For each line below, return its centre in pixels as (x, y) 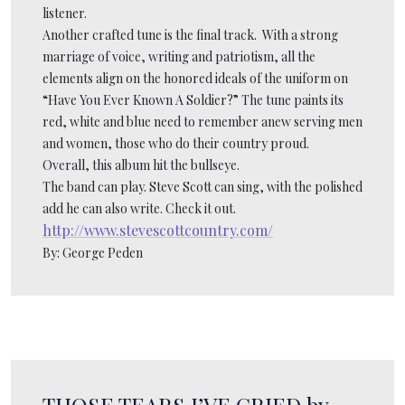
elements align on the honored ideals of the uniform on (195, 78)
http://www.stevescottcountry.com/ (158, 230)
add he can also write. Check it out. (139, 208)
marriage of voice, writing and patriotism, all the (179, 56)
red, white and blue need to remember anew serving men (202, 121)
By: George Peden (93, 252)
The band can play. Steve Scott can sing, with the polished (202, 186)
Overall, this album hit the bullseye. (141, 165)
